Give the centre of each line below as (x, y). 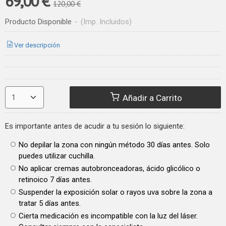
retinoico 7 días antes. (55, 179)
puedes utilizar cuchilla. (57, 156)
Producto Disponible (38, 22)
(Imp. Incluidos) (106, 22)
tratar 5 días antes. (50, 203)
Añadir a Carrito (152, 98)
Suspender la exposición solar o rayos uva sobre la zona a (116, 192)
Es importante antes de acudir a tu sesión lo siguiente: (95, 126)
